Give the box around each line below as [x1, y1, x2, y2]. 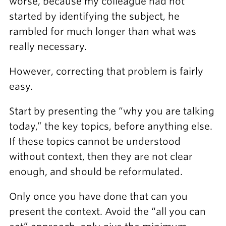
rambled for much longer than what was [9, 26, 196, 38]
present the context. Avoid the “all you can [9, 205, 206, 217]
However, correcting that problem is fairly [9, 66, 203, 78]
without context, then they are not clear [9, 150, 193, 162]
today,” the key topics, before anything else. [9, 120, 212, 132]
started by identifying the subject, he [9, 11, 180, 23]
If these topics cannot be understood [9, 135, 181, 147]
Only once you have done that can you [9, 190, 188, 202]
